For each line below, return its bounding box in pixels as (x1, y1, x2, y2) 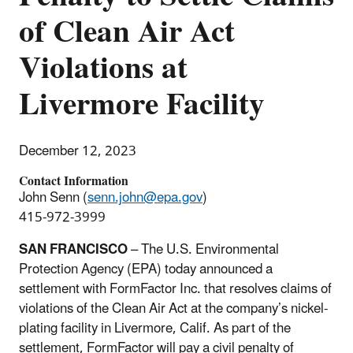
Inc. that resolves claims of (176, 274, 332, 303)
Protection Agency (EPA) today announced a (19, 255, 273, 284)
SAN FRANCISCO (19, 235, 128, 264)
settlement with (19, 274, 110, 303)
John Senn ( (19, 183, 87, 212)
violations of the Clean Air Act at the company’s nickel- (19, 294, 328, 323)
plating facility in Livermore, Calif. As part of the (19, 314, 291, 343)
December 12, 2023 (19, 136, 136, 165)
